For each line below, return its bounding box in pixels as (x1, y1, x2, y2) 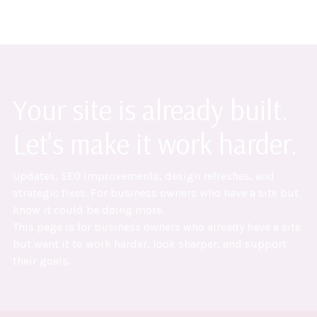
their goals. (12, 253, 70, 267)
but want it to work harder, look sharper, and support (12, 236, 287, 250)
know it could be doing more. (12, 202, 164, 217)
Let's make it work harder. (12, 125, 297, 161)
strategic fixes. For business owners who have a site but (12, 185, 299, 200)
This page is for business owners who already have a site (12, 219, 301, 234)
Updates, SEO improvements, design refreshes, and (12, 168, 275, 183)
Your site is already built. (12, 91, 288, 127)
